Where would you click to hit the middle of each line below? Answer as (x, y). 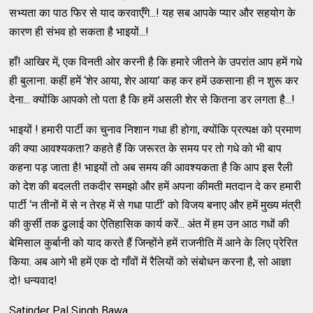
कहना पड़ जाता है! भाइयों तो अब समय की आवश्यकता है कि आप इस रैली (151, 167)
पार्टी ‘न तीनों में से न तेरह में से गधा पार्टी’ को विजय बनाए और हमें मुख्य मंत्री (155, 205)
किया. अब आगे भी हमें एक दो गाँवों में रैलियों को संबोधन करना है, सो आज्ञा (151, 261)
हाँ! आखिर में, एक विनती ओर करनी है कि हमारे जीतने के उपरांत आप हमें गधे (156, 61)
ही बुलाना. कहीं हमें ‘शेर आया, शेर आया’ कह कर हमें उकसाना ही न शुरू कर (154, 80)
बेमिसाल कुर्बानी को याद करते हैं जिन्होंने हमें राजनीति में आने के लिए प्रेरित (154, 242)
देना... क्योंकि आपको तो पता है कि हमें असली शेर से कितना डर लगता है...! (152, 99)
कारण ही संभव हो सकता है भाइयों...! (79, 31)
